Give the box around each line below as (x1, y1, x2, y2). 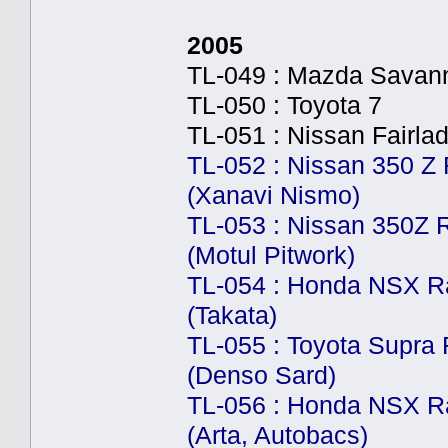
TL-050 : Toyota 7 (187, 91, 382, 119)
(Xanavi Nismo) (187, 181, 360, 209)
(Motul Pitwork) (187, 241, 355, 269)
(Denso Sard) (187, 361, 336, 389)
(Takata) (187, 301, 277, 329)
